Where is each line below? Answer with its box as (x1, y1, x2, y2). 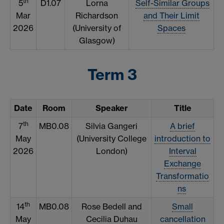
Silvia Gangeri (85, 121, 137, 131)
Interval (168, 146, 196, 156)
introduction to (154, 133, 210, 144)
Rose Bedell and (81, 201, 142, 212)
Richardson (75, 10, 118, 20)
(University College (76, 133, 146, 144)
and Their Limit (143, 10, 199, 20)
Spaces (157, 22, 185, 33)
